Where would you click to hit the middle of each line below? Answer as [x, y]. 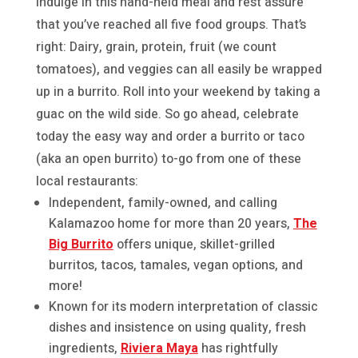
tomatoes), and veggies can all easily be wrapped [179, 69]
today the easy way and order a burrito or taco [170, 136]
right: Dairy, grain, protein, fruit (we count [156, 47]
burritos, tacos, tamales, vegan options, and [175, 265]
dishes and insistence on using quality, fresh [177, 327]
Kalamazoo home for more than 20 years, [171, 223]
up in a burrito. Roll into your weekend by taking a [178, 91]
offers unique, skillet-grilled [194, 244]
